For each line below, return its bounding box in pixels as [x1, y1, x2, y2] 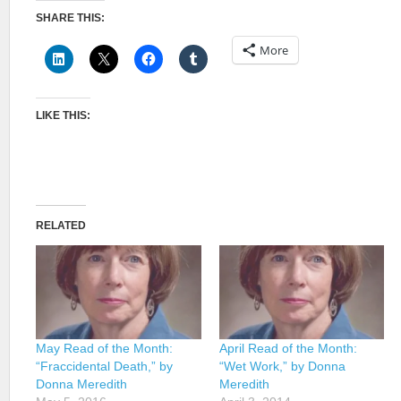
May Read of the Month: [36, 341, 173, 356]
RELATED [36, 219, 86, 232]
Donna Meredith [36, 377, 127, 392]
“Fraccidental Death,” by [36, 359, 173, 374]
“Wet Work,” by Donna [218, 359, 346, 374]
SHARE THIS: [36, 12, 105, 24]
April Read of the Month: [218, 341, 357, 356]
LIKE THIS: [36, 109, 90, 122]
